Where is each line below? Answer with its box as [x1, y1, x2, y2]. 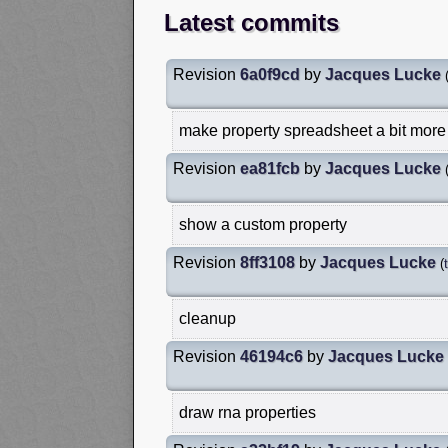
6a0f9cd [240, 65, 300, 83]
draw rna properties [179, 403, 316, 421]
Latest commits [164, 8, 339, 36]
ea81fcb [240, 159, 300, 177]
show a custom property [179, 215, 347, 233]
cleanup [179, 309, 236, 327]
